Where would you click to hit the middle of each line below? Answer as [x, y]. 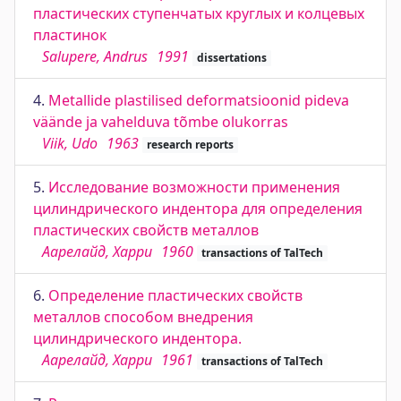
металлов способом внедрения [143, 317]
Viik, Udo [70, 143]
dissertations [231, 58]
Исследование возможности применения [194, 187]
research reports [190, 145]
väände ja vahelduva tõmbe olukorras [161, 122]
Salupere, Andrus [95, 56]
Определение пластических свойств [175, 295]
